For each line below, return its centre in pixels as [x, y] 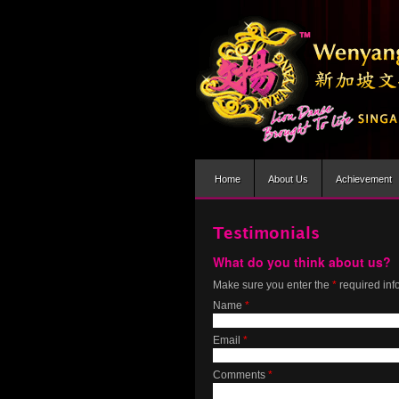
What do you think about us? [302, 262]
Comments [240, 375]
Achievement [364, 179]
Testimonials [266, 234]
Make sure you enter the [273, 285]
